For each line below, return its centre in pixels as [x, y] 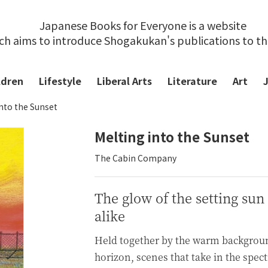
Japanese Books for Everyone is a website [143, 25]
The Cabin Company [135, 158]
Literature [192, 81]
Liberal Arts [124, 81]
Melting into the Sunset [172, 136]
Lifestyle [60, 81]
